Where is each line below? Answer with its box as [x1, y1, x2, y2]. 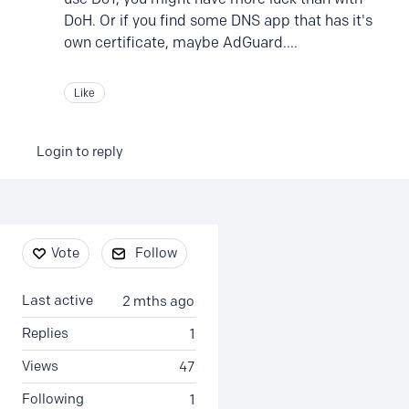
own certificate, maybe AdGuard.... [64, 34, 301, 51]
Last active [22, 292, 93, 309]
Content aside [18, 234, 125, 254]
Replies [22, 325, 68, 341]
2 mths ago [122, 293, 194, 309]
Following [22, 391, 84, 407]
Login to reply [37, 143, 123, 160]
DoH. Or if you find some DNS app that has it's [64, 12, 372, 29]
